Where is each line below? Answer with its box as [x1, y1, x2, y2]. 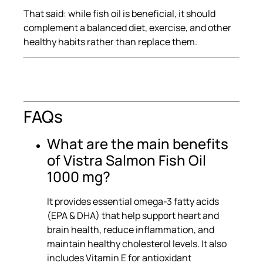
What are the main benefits [47, 134, 228, 154]
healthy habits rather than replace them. [23, 35, 197, 48]
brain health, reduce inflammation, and [47, 223, 214, 237]
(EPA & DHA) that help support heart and [47, 209, 219, 222]
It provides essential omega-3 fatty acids [47, 195, 219, 208]
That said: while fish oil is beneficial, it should [23, 6, 215, 20]
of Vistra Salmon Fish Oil [47, 150, 206, 170]
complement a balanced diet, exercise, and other [23, 21, 231, 34]
